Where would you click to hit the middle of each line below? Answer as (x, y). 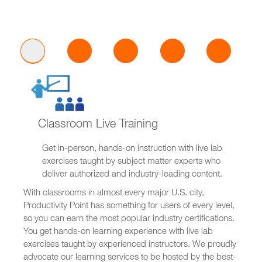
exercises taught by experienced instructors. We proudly (130, 245)
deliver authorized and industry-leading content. (132, 175)
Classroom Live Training (98, 125)
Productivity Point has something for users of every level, (129, 206)
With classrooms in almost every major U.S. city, (114, 193)
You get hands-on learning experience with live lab (118, 232)
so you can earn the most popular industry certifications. (129, 219)
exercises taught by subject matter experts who (131, 162)
